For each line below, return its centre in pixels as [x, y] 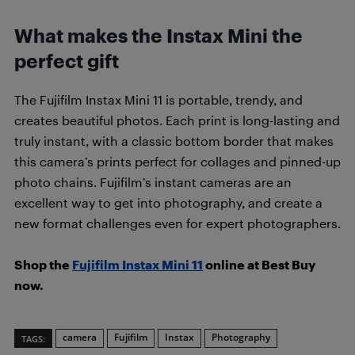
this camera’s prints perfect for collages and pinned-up [177, 161]
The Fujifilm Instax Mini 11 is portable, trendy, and [158, 99]
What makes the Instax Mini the [158, 35]
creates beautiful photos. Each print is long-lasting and [177, 120]
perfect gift [67, 61]
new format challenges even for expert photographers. [177, 223]
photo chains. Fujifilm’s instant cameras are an [153, 181]
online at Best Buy [259, 264]
